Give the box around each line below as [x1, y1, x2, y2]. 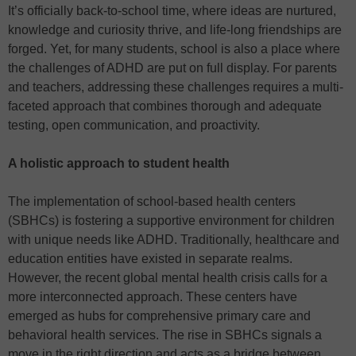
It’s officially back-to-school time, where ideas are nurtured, [8, 4, 336, 18]
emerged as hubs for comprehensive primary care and [8, 309, 311, 323]
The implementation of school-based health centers [8, 195, 296, 209]
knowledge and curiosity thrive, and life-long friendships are [8, 23, 342, 37]
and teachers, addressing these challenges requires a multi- [8, 80, 343, 95]
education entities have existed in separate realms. [8, 252, 292, 266]
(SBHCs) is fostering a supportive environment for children [8, 214, 335, 228]
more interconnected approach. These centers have [8, 290, 297, 304]
